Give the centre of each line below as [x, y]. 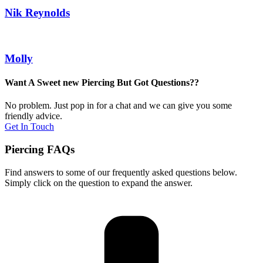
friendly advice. [33, 116]
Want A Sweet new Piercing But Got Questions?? [102, 82]
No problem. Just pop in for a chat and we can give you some [118, 106]
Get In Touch [29, 127]
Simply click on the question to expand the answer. [99, 183]
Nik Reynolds [37, 13]
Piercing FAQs [40, 149]
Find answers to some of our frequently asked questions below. [121, 172]
